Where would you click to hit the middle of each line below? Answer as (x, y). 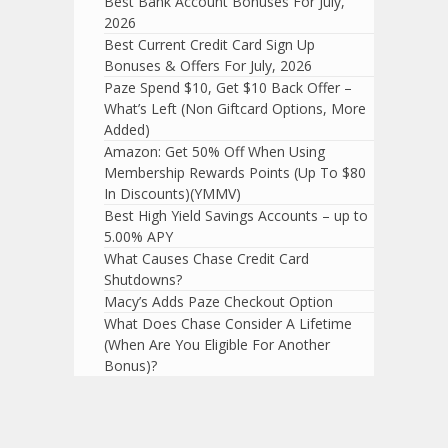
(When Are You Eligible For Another (217, 345)
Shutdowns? (143, 280)
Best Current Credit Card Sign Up (209, 45)
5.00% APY (138, 237)
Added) (127, 130)
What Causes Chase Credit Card (206, 259)
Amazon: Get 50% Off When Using (214, 152)
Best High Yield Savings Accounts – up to (236, 216)
